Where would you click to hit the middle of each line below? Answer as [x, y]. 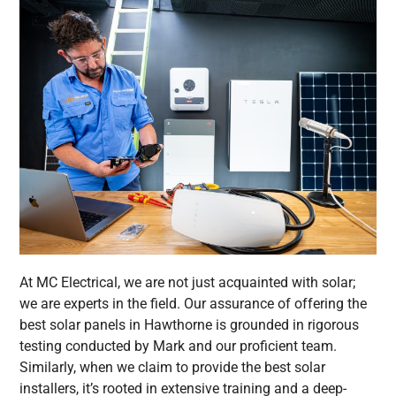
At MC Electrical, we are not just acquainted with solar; [188, 282]
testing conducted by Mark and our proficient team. [179, 346]
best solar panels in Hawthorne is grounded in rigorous [190, 324]
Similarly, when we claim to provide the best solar [173, 367]
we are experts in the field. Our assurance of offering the [194, 303]
